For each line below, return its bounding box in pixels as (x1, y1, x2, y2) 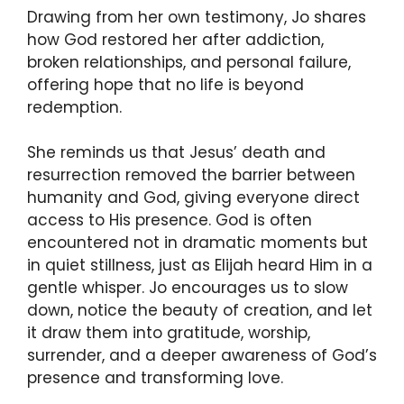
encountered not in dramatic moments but (27, 232, 368, 254)
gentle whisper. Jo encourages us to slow (27, 277, 348, 299)
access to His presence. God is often (27, 209, 312, 232)
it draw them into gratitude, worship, (27, 322, 310, 344)
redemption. (27, 96, 122, 118)
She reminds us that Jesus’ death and (27, 142, 326, 164)
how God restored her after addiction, (27, 28, 324, 50)
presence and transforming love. (27, 367, 283, 390)
